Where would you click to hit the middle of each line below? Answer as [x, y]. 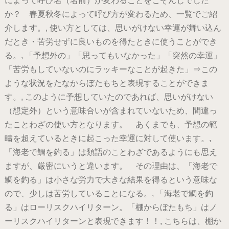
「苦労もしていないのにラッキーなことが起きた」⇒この [111, 70]
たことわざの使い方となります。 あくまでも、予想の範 [111, 125]
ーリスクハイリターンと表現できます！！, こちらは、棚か [113, 221]
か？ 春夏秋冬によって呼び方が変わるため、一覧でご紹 [111, 14]
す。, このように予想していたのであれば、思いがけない [109, 97]
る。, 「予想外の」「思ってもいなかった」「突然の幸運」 [113, 56]
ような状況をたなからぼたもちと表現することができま [107, 83]
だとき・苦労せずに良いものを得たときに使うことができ [111, 42]
